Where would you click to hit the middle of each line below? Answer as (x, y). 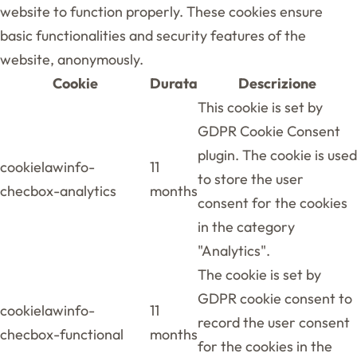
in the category (246, 226)
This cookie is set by (260, 107)
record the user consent (274, 322)
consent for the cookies (273, 202)
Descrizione (277, 83)
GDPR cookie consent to (275, 298)
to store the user (251, 178)
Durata (174, 83)
